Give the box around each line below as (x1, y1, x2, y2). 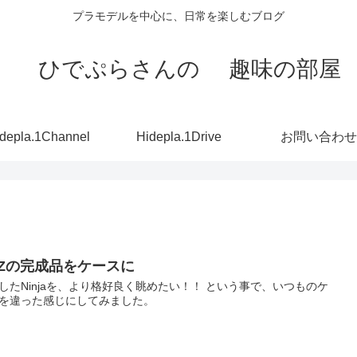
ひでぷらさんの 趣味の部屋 (16, 56, 341, 81)
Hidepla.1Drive (135, 129, 222, 143)
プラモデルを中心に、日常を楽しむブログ (73, 10, 284, 23)
